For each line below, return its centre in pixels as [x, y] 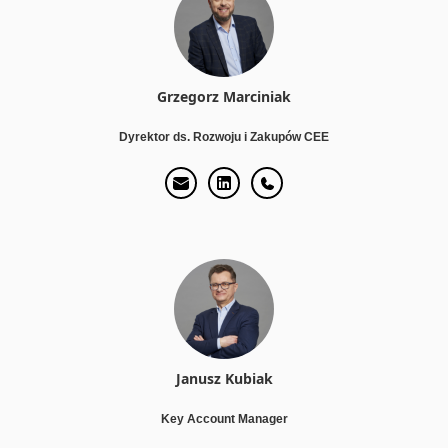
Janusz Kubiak [224, 378]
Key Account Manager [224, 418]
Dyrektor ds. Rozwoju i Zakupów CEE [224, 136]
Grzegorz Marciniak [224, 96]
